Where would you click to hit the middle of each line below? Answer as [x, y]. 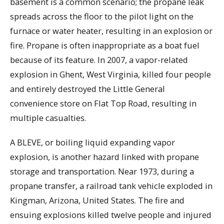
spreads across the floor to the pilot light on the [102, 16]
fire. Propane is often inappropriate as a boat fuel [105, 45]
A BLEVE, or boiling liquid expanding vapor [92, 142]
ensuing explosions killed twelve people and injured [111, 214]
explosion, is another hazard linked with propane [104, 156]
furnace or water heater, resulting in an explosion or [111, 31]
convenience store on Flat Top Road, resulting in [103, 103]
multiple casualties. [48, 118]
